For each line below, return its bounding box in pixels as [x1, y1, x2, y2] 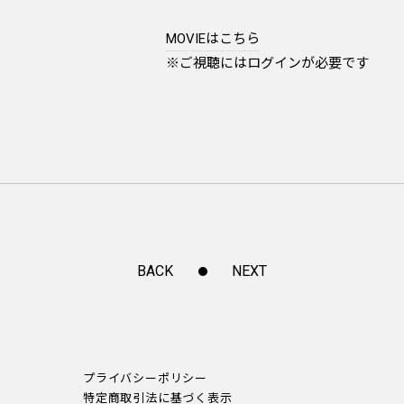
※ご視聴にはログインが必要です [166, 55, 369, 71]
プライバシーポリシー [83, 372, 207, 385]
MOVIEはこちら [166, 31, 260, 47]
